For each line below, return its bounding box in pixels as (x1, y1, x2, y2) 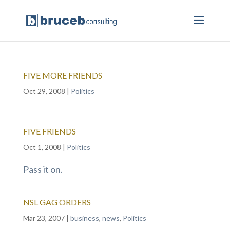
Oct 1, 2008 (23, 143, 61, 151)
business (70, 214, 99, 222)
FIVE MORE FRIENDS (23, 70, 102, 80)
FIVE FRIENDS (23, 126, 76, 136)
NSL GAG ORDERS (23, 197, 91, 207)
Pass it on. (23, 164, 63, 175)
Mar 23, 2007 (23, 214, 65, 222)
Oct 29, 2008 (23, 87, 65, 95)
